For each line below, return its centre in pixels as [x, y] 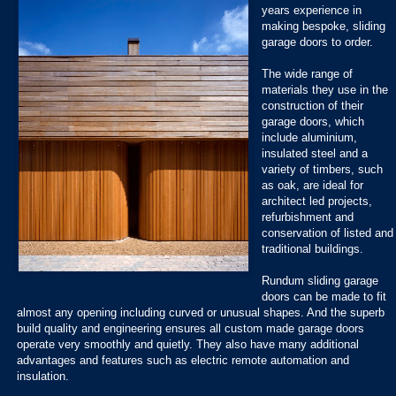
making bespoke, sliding [324, 26]
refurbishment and [308, 217]
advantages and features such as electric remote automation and [183, 360]
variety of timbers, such [323, 169]
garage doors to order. [318, 42]
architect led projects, [317, 201]
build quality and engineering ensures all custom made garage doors [190, 328]
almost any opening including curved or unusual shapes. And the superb [201, 312]
